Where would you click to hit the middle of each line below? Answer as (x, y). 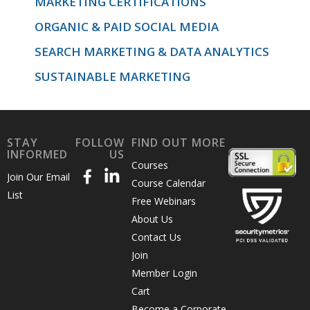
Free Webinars (163, 201)
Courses (149, 165)
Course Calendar (168, 183)
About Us (152, 219)
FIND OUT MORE (178, 142)
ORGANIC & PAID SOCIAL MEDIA (127, 27)
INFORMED (37, 154)
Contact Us (156, 237)
